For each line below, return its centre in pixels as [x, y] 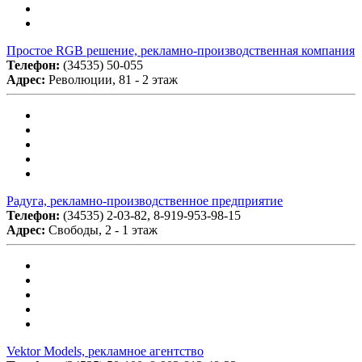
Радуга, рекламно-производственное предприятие [145, 200]
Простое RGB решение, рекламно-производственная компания [181, 50]
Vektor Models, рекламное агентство [105, 351]
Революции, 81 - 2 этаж [113, 79]
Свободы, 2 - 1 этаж [103, 229]
